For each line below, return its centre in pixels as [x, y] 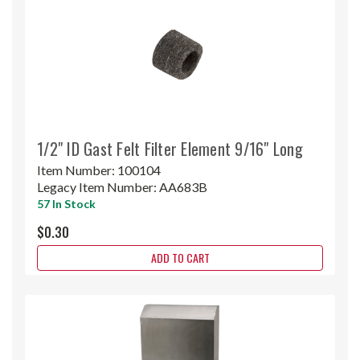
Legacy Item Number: [98, 186]
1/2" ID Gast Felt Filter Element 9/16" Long [170, 148]
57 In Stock [66, 203]
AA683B [183, 186]
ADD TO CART [180, 257]
